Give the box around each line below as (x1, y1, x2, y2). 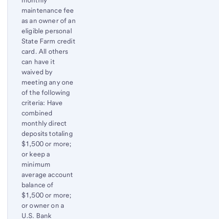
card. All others (22, 47, 68, 56)
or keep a (22, 150, 50, 158)
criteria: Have (22, 99, 63, 107)
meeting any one (22, 78, 74, 87)
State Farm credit (22, 37, 75, 45)
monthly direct (22, 119, 67, 128)
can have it (22, 58, 55, 66)
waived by (22, 68, 53, 76)
